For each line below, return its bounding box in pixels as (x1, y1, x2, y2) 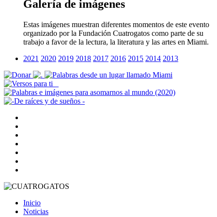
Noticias (23, 207, 48, 216)
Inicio (23, 198, 41, 207)
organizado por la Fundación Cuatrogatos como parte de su (23, 29, 203, 37)
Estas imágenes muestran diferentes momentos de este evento (23, 20, 209, 29)
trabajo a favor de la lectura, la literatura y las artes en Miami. (23, 37, 209, 46)
